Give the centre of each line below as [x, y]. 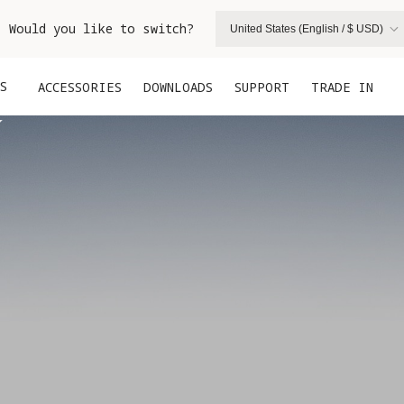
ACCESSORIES [80, 87]
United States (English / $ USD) [307, 29]
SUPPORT [262, 87]
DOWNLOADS [178, 87]
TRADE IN [342, 87]
